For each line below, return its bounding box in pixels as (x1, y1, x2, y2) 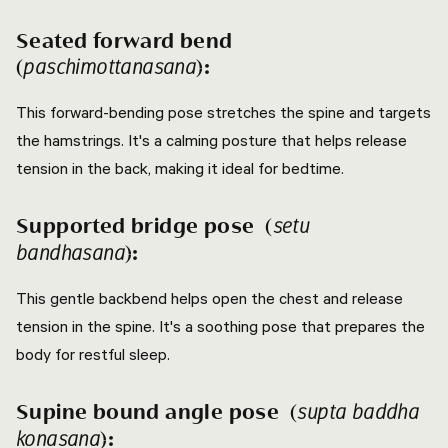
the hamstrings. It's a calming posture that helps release (16, 130, 407, 150)
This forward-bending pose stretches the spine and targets (16, 102, 431, 122)
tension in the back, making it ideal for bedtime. (16, 158, 344, 178)
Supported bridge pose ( (16, 215, 273, 239)
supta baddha (297, 404, 420, 424)
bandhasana (16, 245, 126, 265)
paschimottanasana (23, 59, 197, 79)
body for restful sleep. (16, 344, 170, 364)
